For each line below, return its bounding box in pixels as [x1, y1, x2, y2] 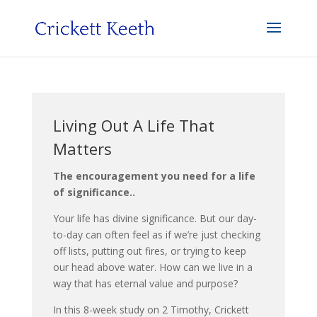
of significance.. [52, 185, 135, 199]
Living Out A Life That [52, 115, 214, 136]
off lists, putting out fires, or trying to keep [52, 244, 246, 258]
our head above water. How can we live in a [52, 260, 253, 274]
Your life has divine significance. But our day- [52, 212, 257, 225]
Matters [52, 138, 112, 159]
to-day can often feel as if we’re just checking [52, 228, 260, 241]
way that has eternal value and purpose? [52, 277, 238, 290]
